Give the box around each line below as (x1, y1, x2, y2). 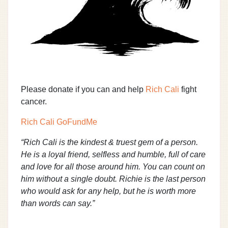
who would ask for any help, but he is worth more (21, 186, 196, 195)
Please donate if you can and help (21, 84, 146, 94)
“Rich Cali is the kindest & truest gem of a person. (21, 137, 198, 147)
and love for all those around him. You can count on (21, 162, 205, 171)
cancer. (21, 97, 47, 106)
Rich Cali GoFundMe (21, 117, 97, 126)
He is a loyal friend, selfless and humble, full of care (21, 150, 206, 159)
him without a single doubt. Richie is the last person (21, 174, 206, 183)
